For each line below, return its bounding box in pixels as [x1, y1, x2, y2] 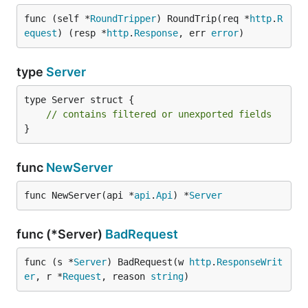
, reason [101, 271, 151, 282]
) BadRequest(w [107, 256, 189, 267]
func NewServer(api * [24, 190, 134, 201]
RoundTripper [90, 13, 156, 24]
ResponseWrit [217, 256, 283, 267]
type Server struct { [24, 94, 134, 105]
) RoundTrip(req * [156, 13, 250, 24]
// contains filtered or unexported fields [46, 109, 272, 120]
